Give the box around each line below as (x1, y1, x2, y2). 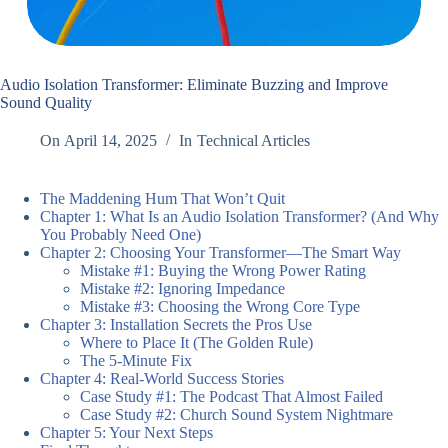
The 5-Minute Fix (80, 352, 192, 370)
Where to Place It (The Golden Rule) (80, 334, 313, 352)
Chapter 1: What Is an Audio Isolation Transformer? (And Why (40, 208, 439, 226)
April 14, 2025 (64, 132, 158, 150)
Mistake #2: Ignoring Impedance (80, 280, 285, 298)
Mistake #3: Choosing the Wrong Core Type (80, 298, 360, 316)
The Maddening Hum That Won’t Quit (40, 190, 285, 208)
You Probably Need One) (40, 226, 201, 244)
